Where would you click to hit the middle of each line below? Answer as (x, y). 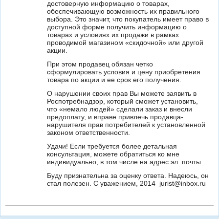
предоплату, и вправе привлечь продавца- (115, 117)
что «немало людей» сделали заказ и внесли (120, 109)
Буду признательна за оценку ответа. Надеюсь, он (128, 175)
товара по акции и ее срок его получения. (114, 80)
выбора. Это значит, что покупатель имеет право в (128, 19)
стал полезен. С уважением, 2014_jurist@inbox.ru (126, 183)
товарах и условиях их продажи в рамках (113, 35)
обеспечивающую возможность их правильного (123, 11)
